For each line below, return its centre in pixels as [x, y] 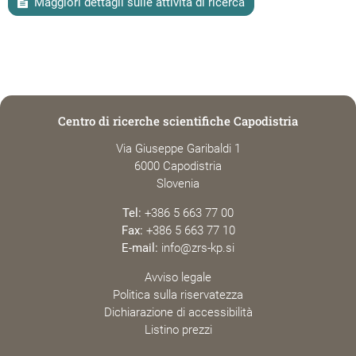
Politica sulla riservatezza [178, 294]
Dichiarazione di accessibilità [178, 312]
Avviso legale [178, 277]
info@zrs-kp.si [198, 248]
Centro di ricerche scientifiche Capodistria [178, 120]
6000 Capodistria [178, 166]
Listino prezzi [178, 329]
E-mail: [140, 248]
